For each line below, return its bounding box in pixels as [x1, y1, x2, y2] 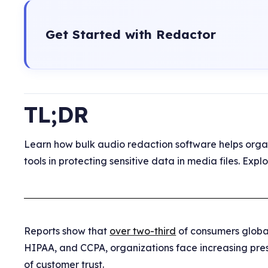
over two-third [109, 224, 176, 237]
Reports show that [24, 224, 110, 237]
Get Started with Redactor [45, 26, 217, 42]
